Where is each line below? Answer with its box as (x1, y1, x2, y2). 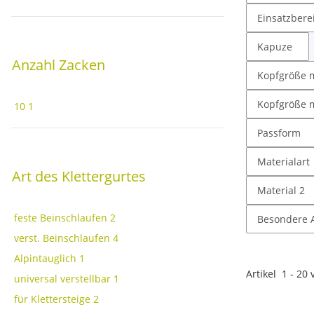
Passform (257, 125, 301, 139)
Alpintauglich (14, 251, 76, 265)
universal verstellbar (14, 271, 111, 285)
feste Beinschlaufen (14, 210, 107, 224)
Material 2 (257, 183, 305, 197)
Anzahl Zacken (12, 55, 105, 74)
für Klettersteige (14, 292, 90, 306)
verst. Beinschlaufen (14, 231, 110, 245)
